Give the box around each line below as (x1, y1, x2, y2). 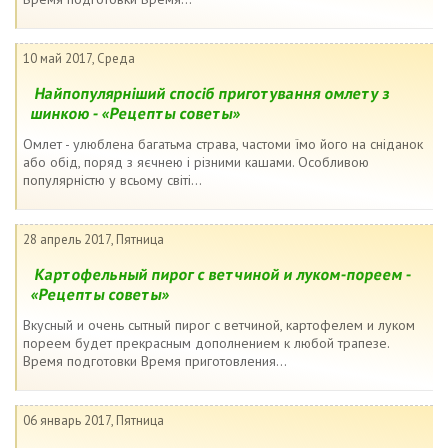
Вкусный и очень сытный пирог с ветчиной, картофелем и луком (23, 316, 415, 334)
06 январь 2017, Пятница (23, 412, 164, 429)
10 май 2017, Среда (23, 50, 135, 67)
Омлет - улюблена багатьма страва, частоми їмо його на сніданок (23, 135, 423, 153)
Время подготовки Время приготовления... (23, 352, 287, 370)
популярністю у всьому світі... (23, 171, 202, 189)
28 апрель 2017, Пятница (23, 231, 164, 248)
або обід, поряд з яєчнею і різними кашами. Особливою (23, 153, 369, 171)
